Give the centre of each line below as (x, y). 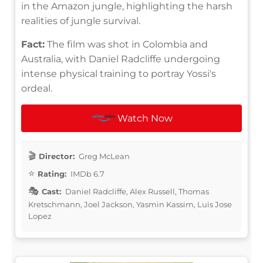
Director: (57, 156)
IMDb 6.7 (87, 173)
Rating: (52, 173)
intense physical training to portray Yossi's (119, 73)
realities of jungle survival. (81, 21)
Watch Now (145, 118)
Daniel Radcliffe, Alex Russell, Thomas (136, 191)
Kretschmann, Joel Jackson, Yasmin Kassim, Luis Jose (130, 204)
